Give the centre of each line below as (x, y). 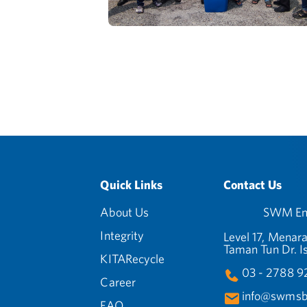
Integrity (122, 235)
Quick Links (132, 185)
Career (118, 282)
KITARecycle (133, 259)
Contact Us (253, 185)
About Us (125, 212)
